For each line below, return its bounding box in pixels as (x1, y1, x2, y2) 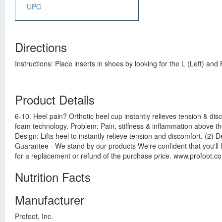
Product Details (15, 91, 95, 108)
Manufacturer (15, 191, 84, 208)
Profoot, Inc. (15, 211, 53, 221)
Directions (15, 38, 67, 55)
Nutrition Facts (15, 168, 91, 185)
